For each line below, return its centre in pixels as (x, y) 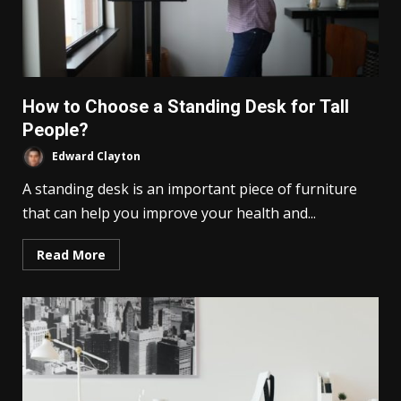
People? (55, 130)
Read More (71, 255)
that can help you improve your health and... (169, 213)
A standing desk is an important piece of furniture (190, 189)
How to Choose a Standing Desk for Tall (186, 107)
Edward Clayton (95, 157)
